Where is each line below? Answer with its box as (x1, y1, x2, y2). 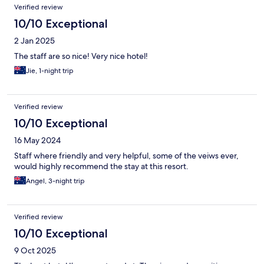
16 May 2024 (14, 135, 61, 146)
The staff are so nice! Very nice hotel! (14, 51, 148, 62)
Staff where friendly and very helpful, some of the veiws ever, (14, 150, 239, 161)
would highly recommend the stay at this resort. (14, 161, 189, 172)
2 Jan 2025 (14, 35, 55, 47)
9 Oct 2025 (14, 245, 56, 256)
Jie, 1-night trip (26, 66, 74, 76)
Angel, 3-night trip (26, 176, 85, 186)
